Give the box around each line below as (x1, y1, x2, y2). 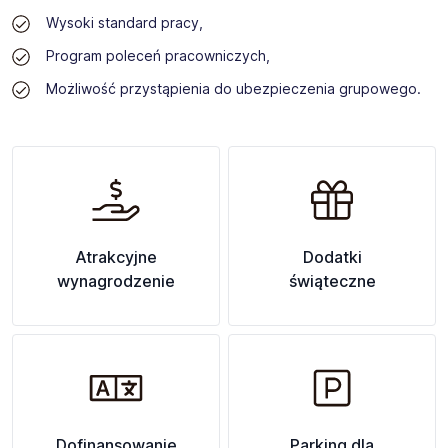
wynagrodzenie (57, 271, 175, 291)
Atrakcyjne (75, 247, 157, 267)
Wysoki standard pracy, (45, 14, 203, 31)
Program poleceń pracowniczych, (45, 47, 270, 64)
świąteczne (288, 271, 376, 291)
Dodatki (302, 247, 362, 267)
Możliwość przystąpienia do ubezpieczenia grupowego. (45, 80, 421, 97)
